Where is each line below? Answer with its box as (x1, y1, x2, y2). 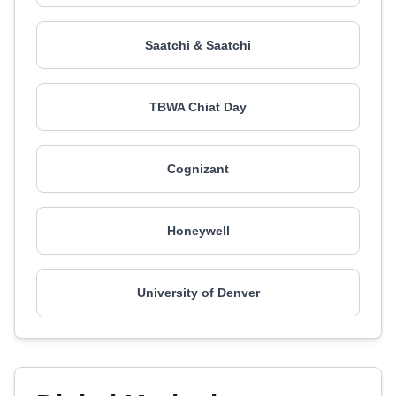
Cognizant (167, 162, 229, 176)
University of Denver (136, 286, 260, 300)
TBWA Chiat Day (149, 100, 247, 114)
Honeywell (166, 224, 230, 238)
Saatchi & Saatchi (145, 38, 251, 52)
